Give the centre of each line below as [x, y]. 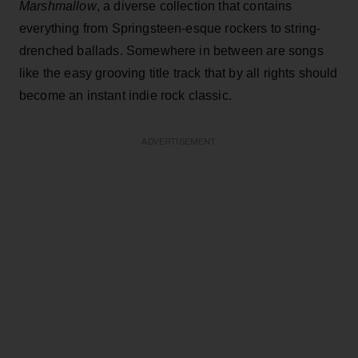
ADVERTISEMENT [179, 141]
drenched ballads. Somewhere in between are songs [171, 50]
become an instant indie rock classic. [125, 95]
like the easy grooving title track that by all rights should [179, 73]
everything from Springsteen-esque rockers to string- [170, 28]
